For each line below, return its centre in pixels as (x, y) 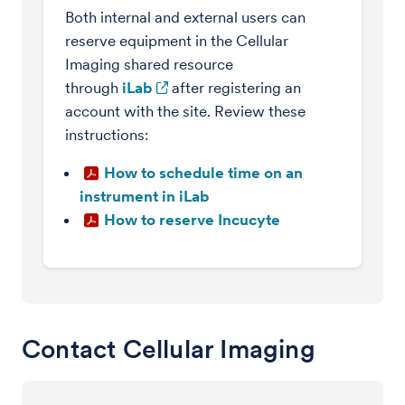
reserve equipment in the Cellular (177, 41)
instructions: (107, 135)
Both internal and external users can (185, 17)
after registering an (235, 88)
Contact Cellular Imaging (169, 349)
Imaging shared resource (149, 64)
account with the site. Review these (185, 111)
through (94, 88)
